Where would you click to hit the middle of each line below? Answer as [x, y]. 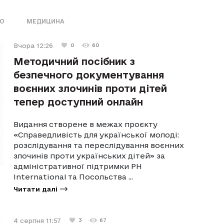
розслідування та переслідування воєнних [99, 145]
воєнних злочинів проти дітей [90, 88]
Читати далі [36, 189]
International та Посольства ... [73, 176]
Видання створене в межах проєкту [86, 124]
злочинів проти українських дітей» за [89, 155]
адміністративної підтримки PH [78, 166]
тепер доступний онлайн [78, 102]
